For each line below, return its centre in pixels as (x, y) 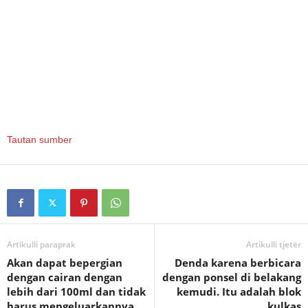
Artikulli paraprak (41, 244)
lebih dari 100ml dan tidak (76, 291)
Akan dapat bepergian (65, 263)
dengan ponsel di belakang (232, 277)
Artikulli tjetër (274, 244)
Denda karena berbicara (238, 263)
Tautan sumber (40, 140)
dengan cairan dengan (65, 277)
